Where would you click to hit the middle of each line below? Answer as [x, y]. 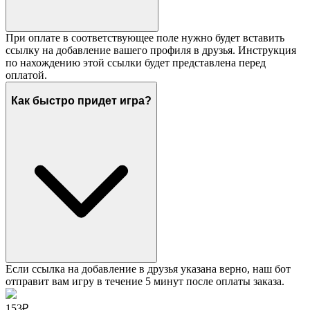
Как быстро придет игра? [81, 101]
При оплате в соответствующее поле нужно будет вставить [145, 38]
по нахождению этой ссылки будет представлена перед [136, 63]
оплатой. [26, 75]
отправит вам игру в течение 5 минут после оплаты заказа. [145, 281]
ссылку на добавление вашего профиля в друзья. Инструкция [151, 51]
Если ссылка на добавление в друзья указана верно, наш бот [148, 268]
